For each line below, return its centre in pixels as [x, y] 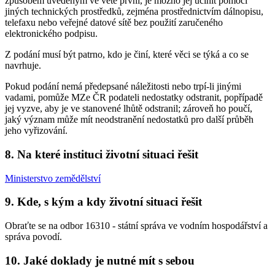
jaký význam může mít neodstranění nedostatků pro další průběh [129, 120]
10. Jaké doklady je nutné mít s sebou [100, 260]
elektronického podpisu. [51, 34]
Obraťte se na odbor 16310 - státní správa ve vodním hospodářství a [136, 225]
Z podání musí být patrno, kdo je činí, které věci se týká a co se [127, 55]
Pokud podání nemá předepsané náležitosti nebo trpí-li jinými [123, 87]
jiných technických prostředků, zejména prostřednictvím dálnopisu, [134, 12]
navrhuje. [23, 66]
